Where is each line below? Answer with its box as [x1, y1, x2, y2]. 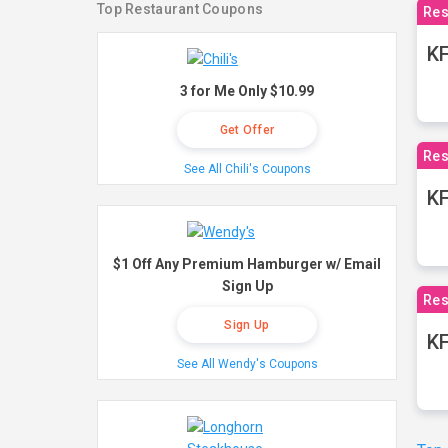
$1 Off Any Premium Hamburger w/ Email [113, 256, 381, 272]
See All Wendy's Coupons [176, 357, 318, 371]
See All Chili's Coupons [183, 162, 311, 176]
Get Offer [219, 123, 275, 137]
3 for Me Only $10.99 [180, 83, 314, 99]
